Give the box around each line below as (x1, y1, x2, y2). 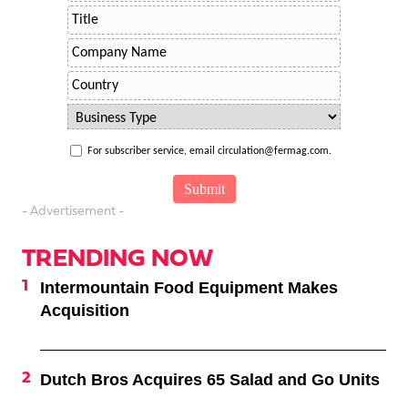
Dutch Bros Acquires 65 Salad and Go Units (40, 371, 380, 390)
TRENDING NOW (22, 248, 213, 273)
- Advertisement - (22, 205, 124, 219)
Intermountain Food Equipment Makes (40, 279, 338, 298)
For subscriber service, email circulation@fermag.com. (87, 146, 331, 158)
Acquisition (40, 301, 129, 321)
